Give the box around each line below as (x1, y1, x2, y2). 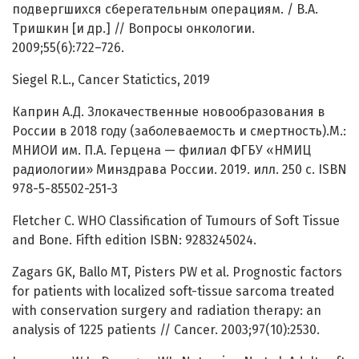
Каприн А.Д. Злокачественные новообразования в (12, 104, 325, 120)
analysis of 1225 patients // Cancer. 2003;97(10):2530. (12, 322, 320, 338)
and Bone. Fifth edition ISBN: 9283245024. (12, 232, 256, 248)
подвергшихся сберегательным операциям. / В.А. (12, 2, 318, 18)
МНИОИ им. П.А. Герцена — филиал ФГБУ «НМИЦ (12, 143, 311, 159)
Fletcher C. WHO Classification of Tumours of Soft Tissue (12, 213, 340, 229)
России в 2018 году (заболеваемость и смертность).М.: (12, 123, 346, 139)
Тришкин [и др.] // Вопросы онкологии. (12, 21, 255, 37)
